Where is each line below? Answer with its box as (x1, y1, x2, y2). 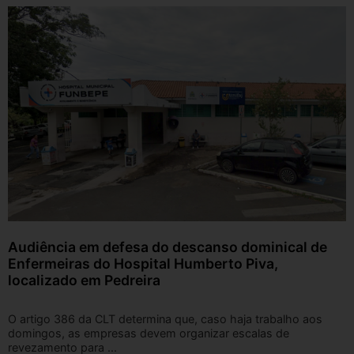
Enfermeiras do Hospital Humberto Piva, (8, 255, 278, 273)
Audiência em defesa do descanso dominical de (8, 239, 327, 256)
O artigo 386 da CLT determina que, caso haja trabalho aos (8, 312, 322, 326)
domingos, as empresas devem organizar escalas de (8, 326, 289, 341)
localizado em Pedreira (8, 272, 160, 289)
